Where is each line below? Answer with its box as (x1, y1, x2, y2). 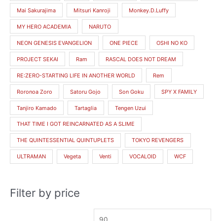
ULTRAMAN (17, 153, 46, 160)
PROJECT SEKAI (17, 55, 59, 63)
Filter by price (10, 186, 80, 200)
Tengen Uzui (114, 104, 146, 111)
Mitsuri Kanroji (74, 6, 111, 14)
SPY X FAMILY (161, 88, 197, 95)
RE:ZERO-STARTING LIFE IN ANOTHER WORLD (17, 72, 136, 79)
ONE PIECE (110, 39, 139, 46)
